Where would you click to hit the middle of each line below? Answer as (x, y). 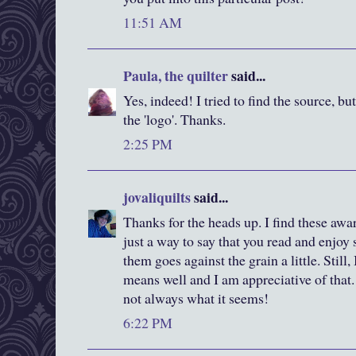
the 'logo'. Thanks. (174, 120)
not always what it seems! (196, 298)
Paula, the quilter (176, 76)
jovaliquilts (157, 197)
